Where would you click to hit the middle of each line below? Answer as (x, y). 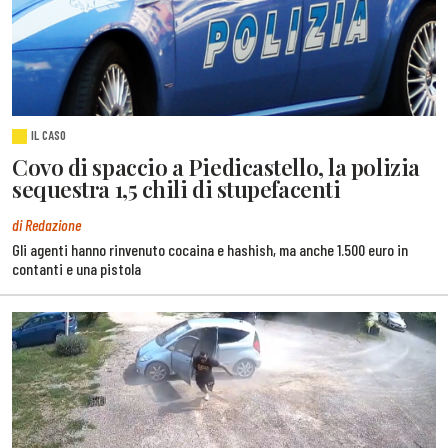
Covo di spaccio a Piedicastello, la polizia (216, 167)
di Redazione (46, 225)
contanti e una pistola (76, 269)
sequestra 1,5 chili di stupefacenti (176, 189)
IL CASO (49, 135)
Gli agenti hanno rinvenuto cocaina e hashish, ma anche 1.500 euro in (210, 250)
